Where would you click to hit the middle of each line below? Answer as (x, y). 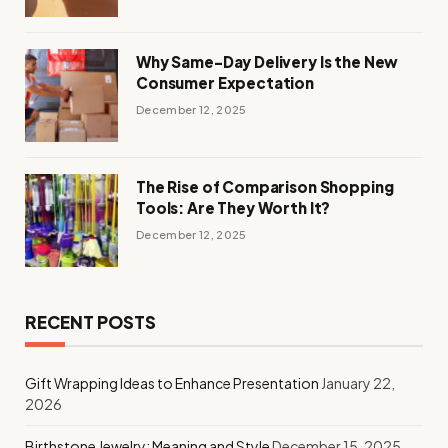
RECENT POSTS (90, 322)
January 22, (358, 383)
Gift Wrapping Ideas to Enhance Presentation (172, 383)
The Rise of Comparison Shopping (265, 186)
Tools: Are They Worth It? (233, 207)
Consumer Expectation (225, 82)
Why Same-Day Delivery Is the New (267, 61)
